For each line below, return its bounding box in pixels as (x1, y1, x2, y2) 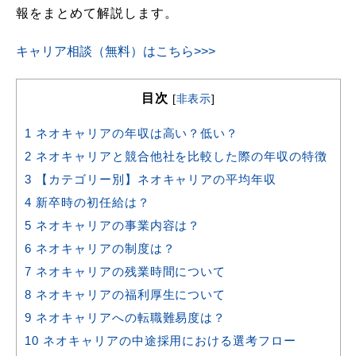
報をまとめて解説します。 (16, 6, 178, 20)
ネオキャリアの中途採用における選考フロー (38, 335, 297, 347)
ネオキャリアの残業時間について (31, 265, 226, 278)
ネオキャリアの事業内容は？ (31, 219, 201, 232)
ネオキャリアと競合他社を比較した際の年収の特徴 (31, 150, 328, 163)
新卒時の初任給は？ (31, 196, 150, 209)
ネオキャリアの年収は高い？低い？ (31, 127, 239, 140)
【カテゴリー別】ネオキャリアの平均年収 (31, 173, 277, 186)
